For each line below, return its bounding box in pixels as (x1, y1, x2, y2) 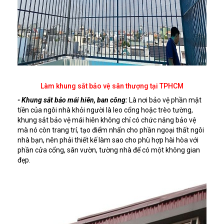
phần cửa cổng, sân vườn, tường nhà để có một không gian (17, 145, 200, 154)
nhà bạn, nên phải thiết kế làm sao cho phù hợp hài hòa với (17, 135, 198, 144)
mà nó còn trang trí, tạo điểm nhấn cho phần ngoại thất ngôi (17, 125, 204, 134)
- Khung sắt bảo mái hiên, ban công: (17, 95, 127, 104)
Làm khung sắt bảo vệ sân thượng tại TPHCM (40, 81, 183, 90)
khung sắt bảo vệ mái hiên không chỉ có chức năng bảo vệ (17, 115, 196, 124)
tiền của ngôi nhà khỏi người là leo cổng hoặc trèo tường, (17, 105, 193, 114)
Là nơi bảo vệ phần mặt (127, 95, 201, 104)
